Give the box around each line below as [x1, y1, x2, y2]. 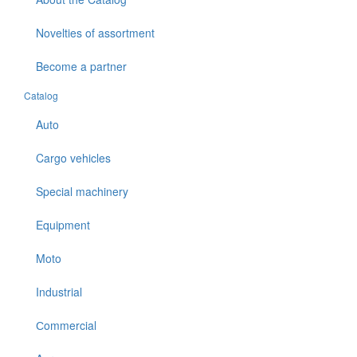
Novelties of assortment [36, 25, 155, 41]
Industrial [36, 284, 82, 300]
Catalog [24, 88, 58, 103]
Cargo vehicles [36, 150, 111, 167]
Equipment [36, 217, 90, 233]
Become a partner [36, 58, 127, 75]
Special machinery [36, 183, 128, 200]
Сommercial [36, 317, 96, 334]
